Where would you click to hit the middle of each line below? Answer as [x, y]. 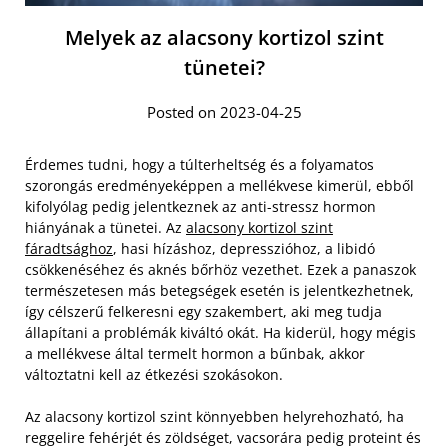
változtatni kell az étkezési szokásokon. [154, 375]
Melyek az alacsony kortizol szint [224, 38]
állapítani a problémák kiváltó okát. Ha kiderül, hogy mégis [220, 333]
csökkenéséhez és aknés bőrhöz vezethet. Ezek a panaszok [220, 270]
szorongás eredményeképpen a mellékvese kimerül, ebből [219, 186]
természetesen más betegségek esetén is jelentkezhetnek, [219, 291]
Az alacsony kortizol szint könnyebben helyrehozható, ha [214, 417]
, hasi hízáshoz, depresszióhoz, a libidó [244, 249]
